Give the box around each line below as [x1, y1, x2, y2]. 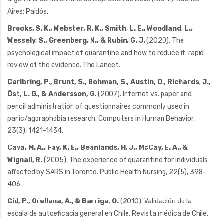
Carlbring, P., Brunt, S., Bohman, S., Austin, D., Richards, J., [7, 77, 211, 86]
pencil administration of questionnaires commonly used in [7, 102, 189, 110]
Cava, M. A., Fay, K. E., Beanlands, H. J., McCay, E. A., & [7, 143, 188, 152]
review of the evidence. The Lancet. [7, 60, 120, 69]
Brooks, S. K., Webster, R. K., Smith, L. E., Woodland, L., [7, 24, 193, 33]
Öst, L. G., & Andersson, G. [7, 90, 96, 98]
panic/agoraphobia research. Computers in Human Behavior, [7, 114, 195, 123]
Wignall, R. [7, 155, 42, 164]
